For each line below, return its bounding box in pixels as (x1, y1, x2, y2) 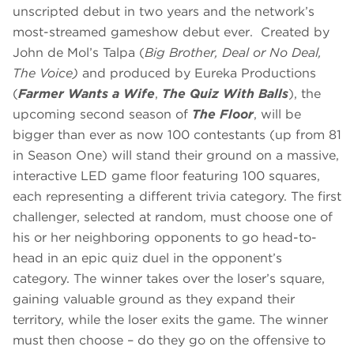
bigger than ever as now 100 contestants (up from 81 (13, 127, 341, 143)
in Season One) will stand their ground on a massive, (13, 148, 339, 164)
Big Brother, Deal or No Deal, (145, 45, 322, 61)
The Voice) (13, 66, 78, 81)
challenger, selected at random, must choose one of (13, 209, 333, 225)
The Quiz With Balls (162, 86, 288, 102)
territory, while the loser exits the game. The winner (13, 312, 328, 328)
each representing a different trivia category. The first (13, 189, 341, 205)
